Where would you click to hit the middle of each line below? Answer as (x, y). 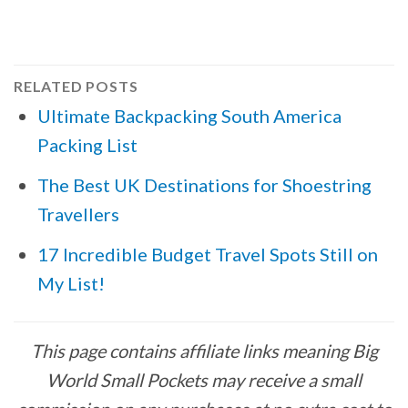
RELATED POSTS (76, 87)
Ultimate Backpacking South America (189, 116)
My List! (71, 284)
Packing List (87, 145)
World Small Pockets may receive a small (204, 380)
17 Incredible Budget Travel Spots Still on (208, 255)
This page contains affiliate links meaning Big (204, 351)
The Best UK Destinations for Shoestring (204, 185)
